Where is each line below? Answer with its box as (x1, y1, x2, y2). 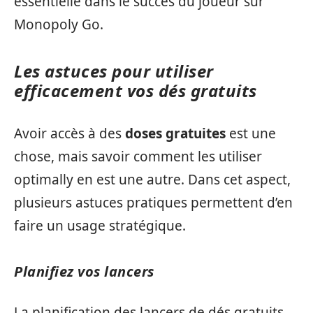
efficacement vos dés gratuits (14, 79, 257, 102)
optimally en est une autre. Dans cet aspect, (14, 170, 291, 189)
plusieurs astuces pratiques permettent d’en (14, 193, 293, 212)
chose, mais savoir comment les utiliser (14, 147, 262, 166)
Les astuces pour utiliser (14, 59, 214, 82)
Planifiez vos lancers (14, 261, 154, 281)
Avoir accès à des (14, 124, 125, 143)
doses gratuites (125, 124, 226, 143)
